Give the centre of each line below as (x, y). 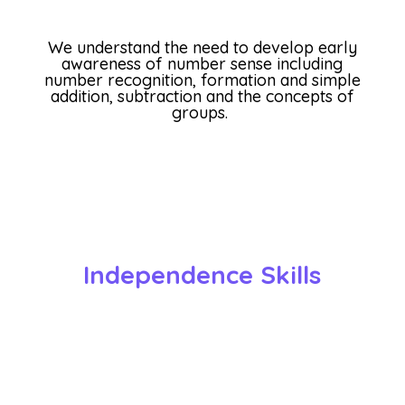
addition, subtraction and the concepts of (202, 96)
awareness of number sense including (202, 64)
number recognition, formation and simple (202, 80)
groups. (200, 113)
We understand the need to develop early (202, 47)
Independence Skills (202, 274)
